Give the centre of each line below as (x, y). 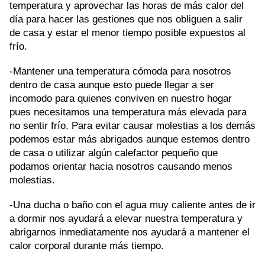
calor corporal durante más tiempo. (87, 246)
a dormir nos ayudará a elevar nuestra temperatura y (126, 219)
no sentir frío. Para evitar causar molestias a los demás (132, 126)
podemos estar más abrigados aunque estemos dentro (130, 139)
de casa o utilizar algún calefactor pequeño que (114, 153)
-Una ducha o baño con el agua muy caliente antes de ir (132, 205)
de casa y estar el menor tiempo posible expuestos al (127, 33)
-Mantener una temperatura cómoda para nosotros (120, 71)
